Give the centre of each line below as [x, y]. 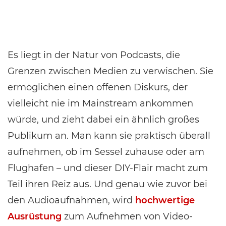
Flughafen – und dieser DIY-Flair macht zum [108, 168]
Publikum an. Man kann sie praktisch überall [109, 136]
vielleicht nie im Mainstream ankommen [100, 103]
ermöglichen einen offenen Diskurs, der [98, 87]
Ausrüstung [35, 216]
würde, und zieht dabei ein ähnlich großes [103, 120]
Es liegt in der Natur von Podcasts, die [94, 55]
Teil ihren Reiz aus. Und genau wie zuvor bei [107, 184]
